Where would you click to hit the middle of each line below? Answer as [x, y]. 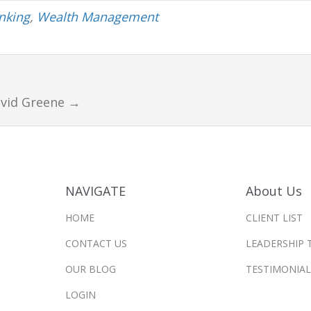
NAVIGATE [95, 191]
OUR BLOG [90, 269]
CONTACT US [96, 243]
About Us [274, 191]
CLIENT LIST [275, 217]
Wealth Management [98, 16]
